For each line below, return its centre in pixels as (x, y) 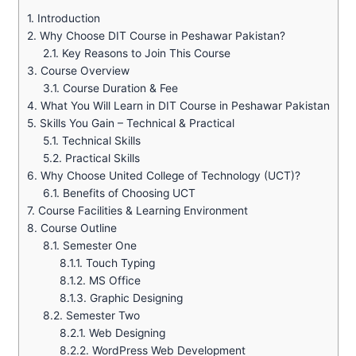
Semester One (99, 246)
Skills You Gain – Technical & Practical (135, 124)
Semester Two (102, 316)
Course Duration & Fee (119, 89)
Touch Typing (119, 263)
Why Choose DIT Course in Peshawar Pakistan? (161, 36)
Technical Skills (100, 141)
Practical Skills (101, 159)
